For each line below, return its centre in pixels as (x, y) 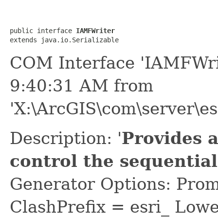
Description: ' (66, 138)
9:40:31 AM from (82, 85)
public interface (43, 30)
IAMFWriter (95, 30)
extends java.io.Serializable (64, 40)
